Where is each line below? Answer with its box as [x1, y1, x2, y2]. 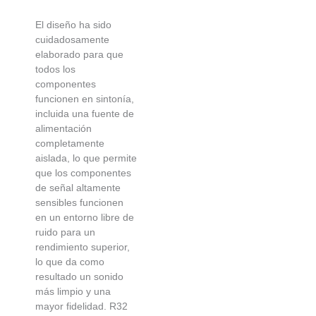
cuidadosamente [35, 34, 109, 46]
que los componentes [35, 167, 131, 179]
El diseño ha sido [35, 19, 111, 31]
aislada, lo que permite [35, 152, 137, 164]
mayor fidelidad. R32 [35, 300, 128, 312]
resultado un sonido [35, 271, 123, 283]
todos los [35, 63, 75, 75]
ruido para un [35, 226, 95, 238]
